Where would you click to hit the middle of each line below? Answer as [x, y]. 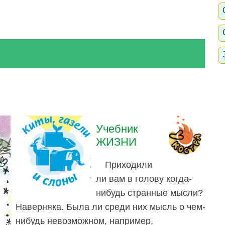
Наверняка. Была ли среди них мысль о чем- [110, 207]
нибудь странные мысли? [149, 193]
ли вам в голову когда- [144, 179]
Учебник [117, 129]
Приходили [129, 165]
